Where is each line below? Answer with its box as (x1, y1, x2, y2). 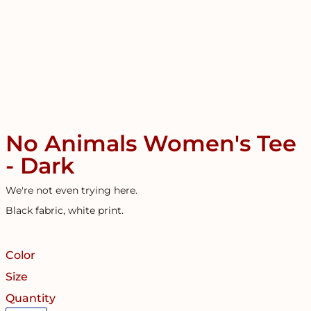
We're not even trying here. (6, 184, 137, 196)
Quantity (6, 292, 56, 305)
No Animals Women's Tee (6, 130, 296, 157)
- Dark (6, 152, 74, 179)
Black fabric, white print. (6, 204, 124, 217)
